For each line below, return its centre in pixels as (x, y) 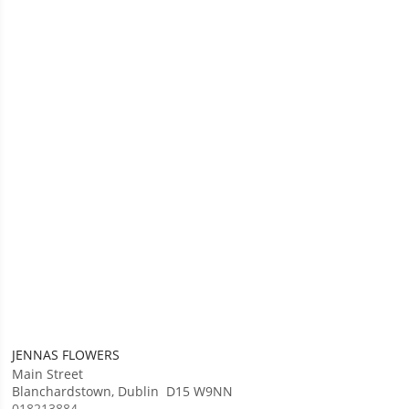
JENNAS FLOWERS (66, 354)
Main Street (50, 373)
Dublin (139, 391)
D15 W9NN (200, 391)
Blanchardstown (62, 391)
